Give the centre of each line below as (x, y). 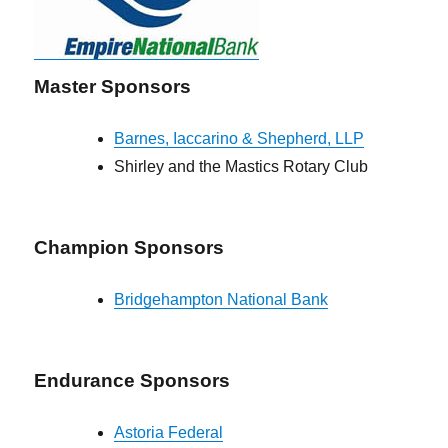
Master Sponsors (113, 87)
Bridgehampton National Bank (221, 300)
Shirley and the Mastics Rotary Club (241, 167)
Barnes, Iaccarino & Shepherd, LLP (239, 139)
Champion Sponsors (129, 248)
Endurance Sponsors (132, 381)
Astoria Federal (169, 433)
